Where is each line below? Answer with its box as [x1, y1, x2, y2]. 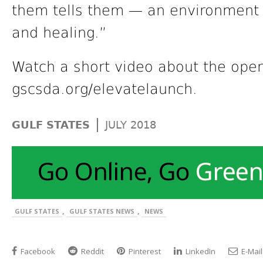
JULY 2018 [105, 119, 156, 131]
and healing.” [12, 25, 106, 42]
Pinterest [127, 246, 161, 257]
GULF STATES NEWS [69, 207, 134, 216]
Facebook [19, 246, 55, 257]
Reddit [79, 246, 104, 257]
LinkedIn [184, 246, 215, 257]
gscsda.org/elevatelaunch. [12, 81, 197, 98]
